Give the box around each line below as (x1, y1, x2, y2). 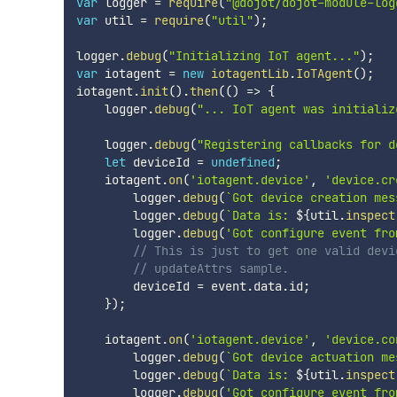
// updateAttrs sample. (132, 261, 289, 277)
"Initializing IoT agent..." (167, 48, 360, 65)
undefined (210, 154, 275, 171)
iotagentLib (210, 66, 289, 82)
